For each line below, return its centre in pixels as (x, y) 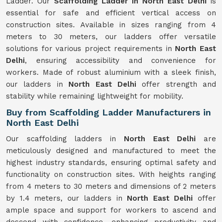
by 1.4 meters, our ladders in (67, 198)
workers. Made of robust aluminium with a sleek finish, (111, 72)
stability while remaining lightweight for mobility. (95, 96)
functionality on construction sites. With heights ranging (111, 174)
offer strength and (176, 84)
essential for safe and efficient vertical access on (111, 13)
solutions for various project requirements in (91, 49)
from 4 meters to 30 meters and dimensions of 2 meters (111, 186)
